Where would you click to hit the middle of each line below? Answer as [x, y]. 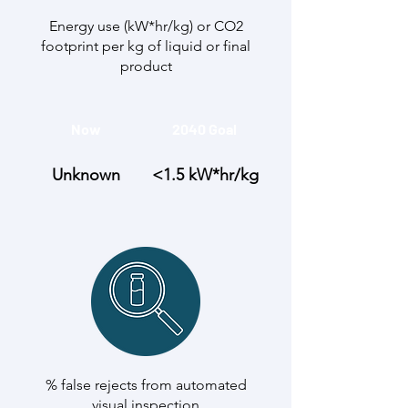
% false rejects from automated [146, 385]
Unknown [86, 175]
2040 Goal [204, 129]
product [146, 66]
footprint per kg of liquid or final [146, 46]
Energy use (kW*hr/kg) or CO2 [146, 26]
